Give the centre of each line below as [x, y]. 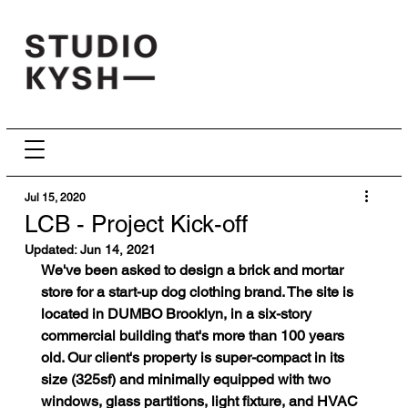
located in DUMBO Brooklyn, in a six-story [178, 314]
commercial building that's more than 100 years [194, 336]
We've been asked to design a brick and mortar [194, 270]
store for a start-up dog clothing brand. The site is [199, 292]
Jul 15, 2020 [55, 198]
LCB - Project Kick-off [136, 224]
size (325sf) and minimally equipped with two [187, 380]
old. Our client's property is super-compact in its [194, 358]
